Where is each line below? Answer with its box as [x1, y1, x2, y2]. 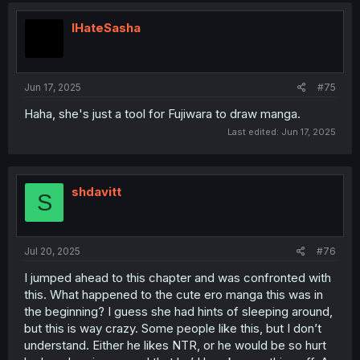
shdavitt [72, 184, 121, 199]
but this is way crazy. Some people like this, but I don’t [24, 320, 321, 336]
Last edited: [227, 126, 281, 137]
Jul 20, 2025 [24, 244, 80, 257]
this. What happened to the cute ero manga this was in [24, 286, 323, 302]
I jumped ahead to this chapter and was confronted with [24, 269, 331, 285]
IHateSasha [72, 20, 141, 35]
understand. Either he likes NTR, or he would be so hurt [24, 337, 326, 353]
